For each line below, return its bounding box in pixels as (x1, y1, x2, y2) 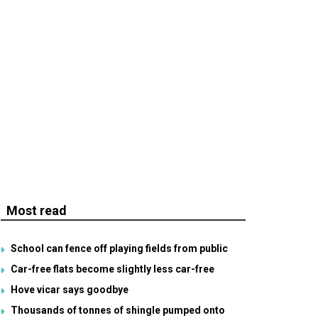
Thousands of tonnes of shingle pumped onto (11, 305, 225, 316)
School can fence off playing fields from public (11, 243, 228, 254)
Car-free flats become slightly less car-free (11, 263, 214, 275)
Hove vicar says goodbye (11, 284, 128, 295)
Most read (6, 203, 67, 218)
